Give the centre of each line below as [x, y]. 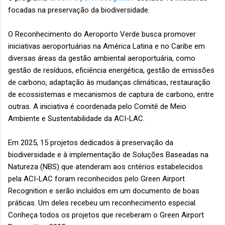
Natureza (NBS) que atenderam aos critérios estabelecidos [105, 167]
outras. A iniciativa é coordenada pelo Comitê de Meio [97, 107]
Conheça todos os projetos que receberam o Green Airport [106, 215]
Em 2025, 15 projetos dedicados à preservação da [91, 143]
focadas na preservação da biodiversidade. [79, 10]
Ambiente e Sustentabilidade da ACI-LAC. [77, 119]
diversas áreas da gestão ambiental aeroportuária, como [102, 59]
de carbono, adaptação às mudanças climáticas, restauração [109, 83]
